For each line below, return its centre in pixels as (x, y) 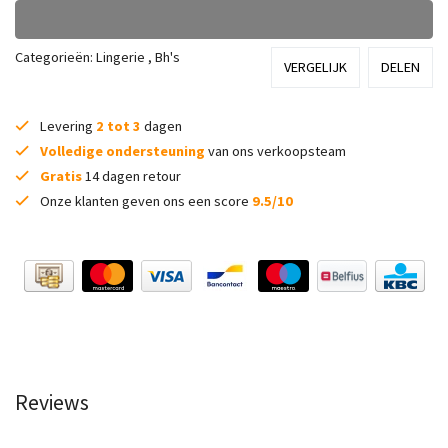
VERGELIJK (315, 66)
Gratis (61, 175)
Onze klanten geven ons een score (144, 200)
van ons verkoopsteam (275, 150)
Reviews (52, 402)
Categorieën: (55, 57)
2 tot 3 (118, 125)
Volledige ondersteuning (122, 150)
